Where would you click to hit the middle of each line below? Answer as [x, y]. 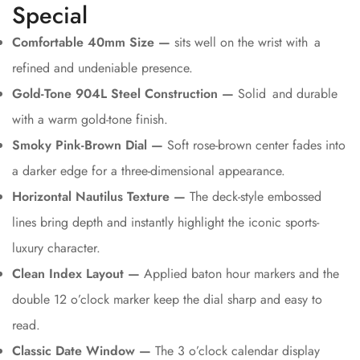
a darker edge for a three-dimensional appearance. [149, 170]
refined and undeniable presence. [102, 67]
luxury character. [56, 247]
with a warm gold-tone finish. [90, 119]
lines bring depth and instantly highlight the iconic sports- [166, 222]
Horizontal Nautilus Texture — [99, 196]
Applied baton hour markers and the [239, 273]
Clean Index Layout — [76, 273]
